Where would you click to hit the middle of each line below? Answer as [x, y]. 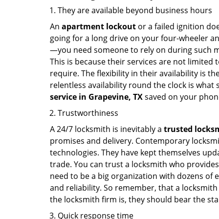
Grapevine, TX [116, 97]
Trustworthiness [88, 113]
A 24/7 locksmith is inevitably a [107, 129]
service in [68, 97]
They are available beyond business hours [135, 10]
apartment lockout [99, 26]
